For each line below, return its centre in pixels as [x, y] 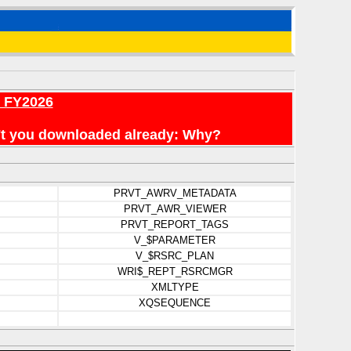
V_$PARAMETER [175, 240]
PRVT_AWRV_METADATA [175, 193]
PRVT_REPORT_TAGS [175, 224]
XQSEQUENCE [175, 303]
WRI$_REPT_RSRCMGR [175, 271]
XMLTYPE [175, 287]
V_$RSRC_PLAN [175, 256]
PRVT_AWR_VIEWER [175, 209]
